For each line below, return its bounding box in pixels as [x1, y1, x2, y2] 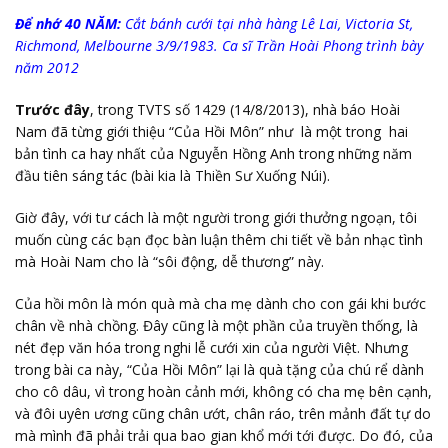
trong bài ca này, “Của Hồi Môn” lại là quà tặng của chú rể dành [15, 359, 424, 379]
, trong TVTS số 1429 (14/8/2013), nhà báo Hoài [90, 99, 400, 119]
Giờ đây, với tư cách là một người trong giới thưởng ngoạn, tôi [15, 207, 417, 227]
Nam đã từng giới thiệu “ [15, 121, 174, 141]
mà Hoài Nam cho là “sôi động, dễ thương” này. [15, 251, 324, 271]
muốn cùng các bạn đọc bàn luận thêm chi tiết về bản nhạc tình [15, 229, 423, 249]
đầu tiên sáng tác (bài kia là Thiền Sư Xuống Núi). [15, 165, 330, 185]
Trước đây [15, 99, 90, 119]
